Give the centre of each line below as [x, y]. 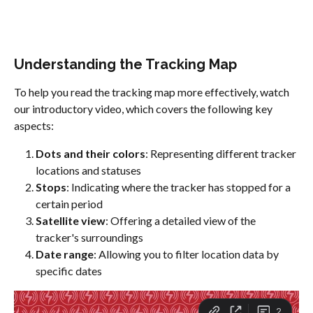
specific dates [69, 271]
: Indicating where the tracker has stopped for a [180, 187]
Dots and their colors [90, 154]
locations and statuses [88, 170]
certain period [69, 204]
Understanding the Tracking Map [125, 65]
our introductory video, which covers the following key [144, 109]
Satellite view [71, 221]
